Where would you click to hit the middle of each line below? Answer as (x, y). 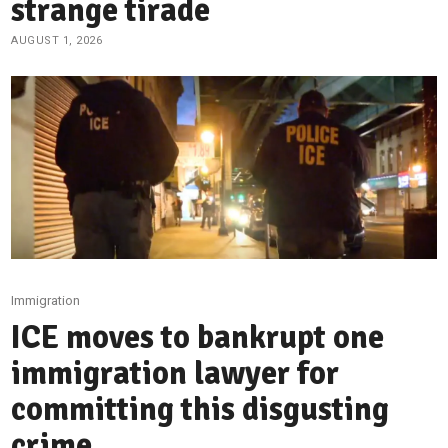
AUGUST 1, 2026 (57, 40)
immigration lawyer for (175, 373)
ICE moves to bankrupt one (198, 337)
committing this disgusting (200, 409)
